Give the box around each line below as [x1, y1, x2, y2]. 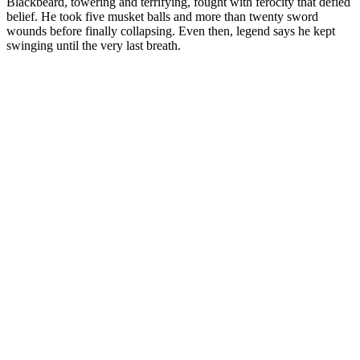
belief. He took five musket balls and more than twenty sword [6, 10, 318, 24]
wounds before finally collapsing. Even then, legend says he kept [6, 24, 335, 39]
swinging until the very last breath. [6, 39, 181, 53]
